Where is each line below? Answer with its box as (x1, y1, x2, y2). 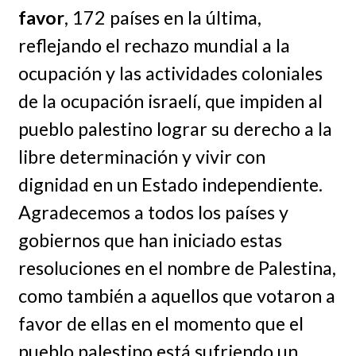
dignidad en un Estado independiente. (17, 172, 323, 195)
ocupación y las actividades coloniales (17, 61, 323, 84)
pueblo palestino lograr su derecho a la (17, 117, 332, 140)
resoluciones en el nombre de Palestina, (17, 256, 336, 279)
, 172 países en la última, (64, 6, 261, 29)
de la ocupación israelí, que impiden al (17, 89, 323, 112)
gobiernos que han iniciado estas (17, 228, 282, 251)
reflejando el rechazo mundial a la (17, 33, 290, 56)
